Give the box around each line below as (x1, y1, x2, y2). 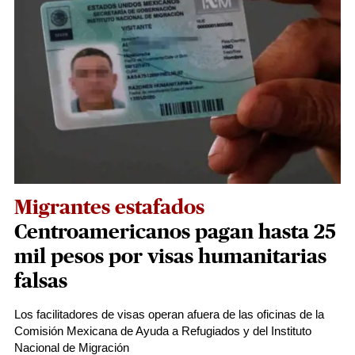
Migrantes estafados (14, 197, 204, 218)
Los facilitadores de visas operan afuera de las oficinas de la (14, 307, 324, 321)
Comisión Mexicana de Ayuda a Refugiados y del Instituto (14, 324, 311, 338)
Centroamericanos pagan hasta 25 (14, 222, 336, 242)
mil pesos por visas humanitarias (14, 246, 326, 267)
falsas (14, 271, 67, 292)
